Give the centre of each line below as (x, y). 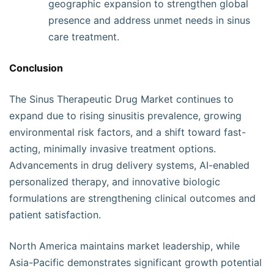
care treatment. (84, 37)
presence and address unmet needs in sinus (149, 20)
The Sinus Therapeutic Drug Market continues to (121, 99)
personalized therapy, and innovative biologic (115, 182)
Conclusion (36, 68)
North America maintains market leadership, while (124, 246)
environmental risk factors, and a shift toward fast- (128, 132)
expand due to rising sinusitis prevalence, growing (125, 116)
